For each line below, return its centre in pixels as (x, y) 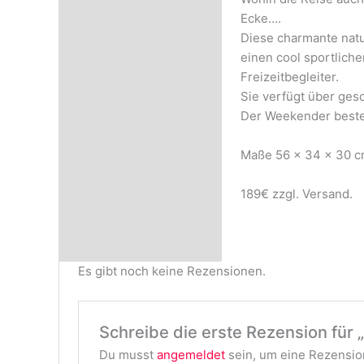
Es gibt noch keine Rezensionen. (171, 271)
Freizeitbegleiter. (289, 77)
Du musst (128, 354)
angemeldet (191, 354)
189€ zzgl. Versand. (296, 194)
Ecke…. (260, 19)
